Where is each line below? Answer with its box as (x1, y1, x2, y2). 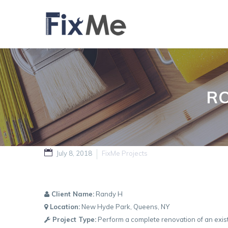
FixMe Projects (102, 149, 148, 157)
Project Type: (50, 215, 96, 223)
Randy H (94, 190, 123, 198)
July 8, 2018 (56, 149, 92, 157)
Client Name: (49, 190, 94, 198)
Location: (48, 203, 80, 211)
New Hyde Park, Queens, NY (80, 203, 169, 211)
